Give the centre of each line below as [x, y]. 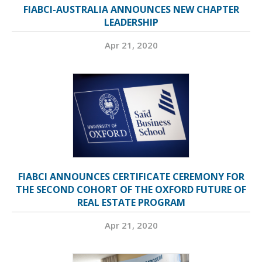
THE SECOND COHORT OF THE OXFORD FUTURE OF [131, 189]
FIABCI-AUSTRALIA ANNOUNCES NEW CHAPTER [131, 9]
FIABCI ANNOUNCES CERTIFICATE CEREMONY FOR [131, 177]
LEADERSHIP [131, 22]
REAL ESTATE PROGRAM [131, 202]
